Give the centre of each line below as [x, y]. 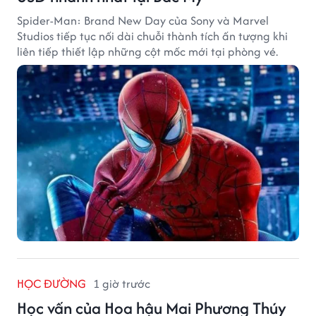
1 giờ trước [122, 283]
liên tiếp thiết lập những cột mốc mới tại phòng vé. [147, 51]
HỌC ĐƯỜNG [51, 283]
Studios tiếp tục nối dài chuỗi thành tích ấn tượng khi [152, 36]
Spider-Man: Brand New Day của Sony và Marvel [143, 20]
